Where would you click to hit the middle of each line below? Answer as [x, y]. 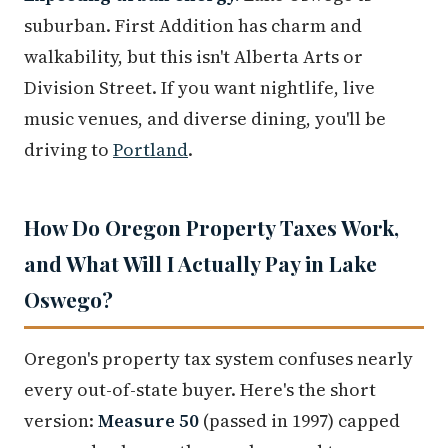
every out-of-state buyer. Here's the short [200, 390]
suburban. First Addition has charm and [193, 26]
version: [61, 421]
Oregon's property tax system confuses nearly [218, 359]
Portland [150, 150]
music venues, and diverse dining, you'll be [205, 119]
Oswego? [68, 299]
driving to [68, 150]
